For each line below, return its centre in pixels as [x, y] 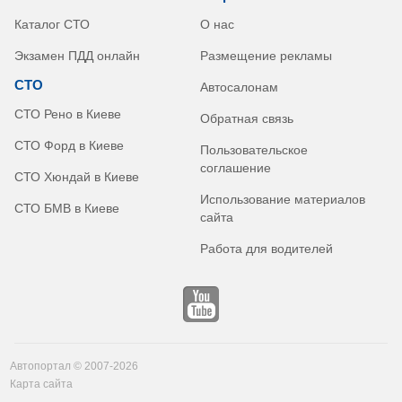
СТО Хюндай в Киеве [77, 176]
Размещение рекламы [266, 55]
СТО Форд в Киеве [69, 145]
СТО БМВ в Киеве [67, 208]
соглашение [235, 167]
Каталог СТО [52, 24]
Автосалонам [239, 87]
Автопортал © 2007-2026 [74, 366]
